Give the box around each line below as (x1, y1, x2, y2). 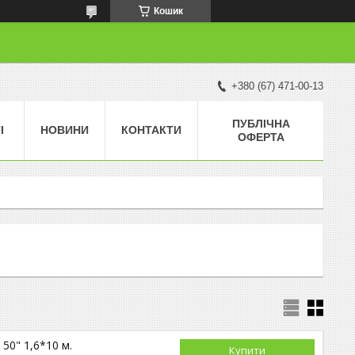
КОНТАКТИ (121, 123, 181, 136)
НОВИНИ (40, 123, 89, 136)
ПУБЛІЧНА (231, 116, 290, 130)
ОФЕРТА (237, 130, 284, 143)
